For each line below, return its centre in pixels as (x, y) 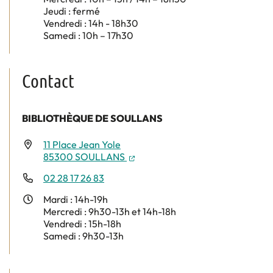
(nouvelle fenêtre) (172, 156)
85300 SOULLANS (85, 157)
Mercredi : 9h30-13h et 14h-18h (110, 212)
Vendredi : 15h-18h (82, 224)
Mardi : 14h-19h (76, 200)
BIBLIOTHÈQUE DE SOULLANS (92, 119)
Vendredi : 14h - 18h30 (91, 23)
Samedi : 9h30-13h (83, 236)
